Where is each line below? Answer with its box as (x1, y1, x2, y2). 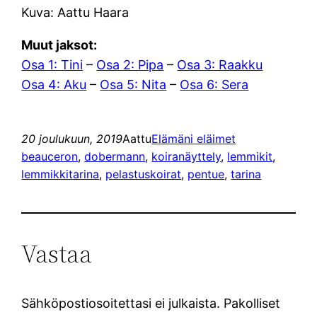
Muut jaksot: (21, 37, 98, 52)
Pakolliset (224, 295, 281, 311)
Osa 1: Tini (21, 57, 83, 72)
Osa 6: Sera (180, 76, 249, 92)
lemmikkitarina (21, 166, 100, 181)
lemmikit (227, 149, 273, 163)
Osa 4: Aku (21, 76, 87, 92)
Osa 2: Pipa (96, 57, 164, 72)
